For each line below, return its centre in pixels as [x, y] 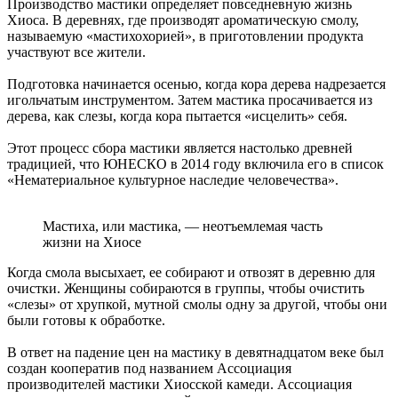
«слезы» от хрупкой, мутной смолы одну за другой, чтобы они [197, 304]
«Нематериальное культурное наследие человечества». [173, 179]
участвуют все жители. [76, 52]
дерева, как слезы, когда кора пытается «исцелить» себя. [177, 115]
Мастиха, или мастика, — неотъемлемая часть [183, 226]
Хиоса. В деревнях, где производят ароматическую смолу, [183, 20]
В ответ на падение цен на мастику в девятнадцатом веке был [195, 352]
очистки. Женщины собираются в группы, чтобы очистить [186, 288]
